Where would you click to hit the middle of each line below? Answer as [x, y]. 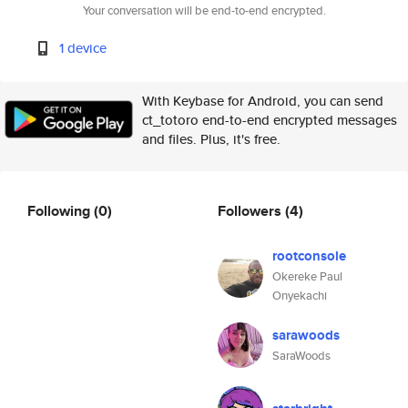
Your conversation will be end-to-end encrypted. [204, 10]
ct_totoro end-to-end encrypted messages [270, 120]
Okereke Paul [307, 276]
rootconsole [309, 256]
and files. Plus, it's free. [211, 139]
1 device [83, 48]
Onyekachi [300, 296]
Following [61, 210]
